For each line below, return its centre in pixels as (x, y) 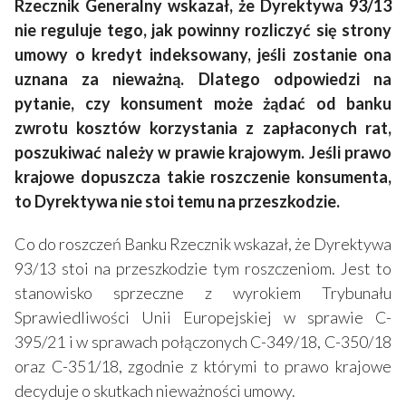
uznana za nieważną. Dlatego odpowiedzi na (203, 78)
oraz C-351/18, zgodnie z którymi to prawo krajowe (203, 366)
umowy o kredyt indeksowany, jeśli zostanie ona (203, 54)
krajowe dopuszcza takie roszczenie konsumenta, (203, 176)
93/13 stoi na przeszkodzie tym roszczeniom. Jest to (203, 268)
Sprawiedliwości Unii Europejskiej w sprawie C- (203, 317)
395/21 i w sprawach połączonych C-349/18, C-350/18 (203, 341)
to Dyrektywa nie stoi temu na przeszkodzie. (179, 201)
